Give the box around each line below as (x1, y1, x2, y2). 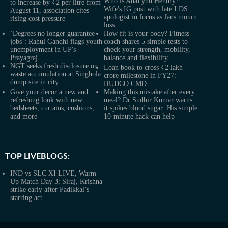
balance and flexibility (104, 54, 168, 62)
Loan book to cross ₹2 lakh (104, 64, 183, 71)
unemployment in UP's (10, 46, 76, 53)
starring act (10, 194, 42, 202)
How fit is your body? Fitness (104, 30, 189, 37)
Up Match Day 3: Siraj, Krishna (10, 178, 102, 185)
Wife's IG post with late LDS (104, 5, 188, 13)
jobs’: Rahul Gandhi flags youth (10, 38, 102, 45)
